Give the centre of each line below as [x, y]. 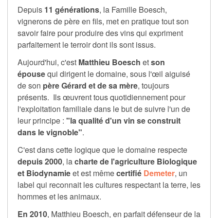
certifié [130, 173]
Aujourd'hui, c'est [48, 62]
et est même [93, 173]
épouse [31, 74]
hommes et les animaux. [59, 197]
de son [30, 86]
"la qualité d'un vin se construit [123, 121]
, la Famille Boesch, [133, 10]
